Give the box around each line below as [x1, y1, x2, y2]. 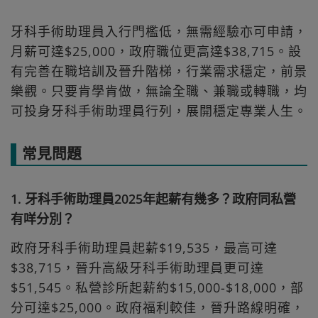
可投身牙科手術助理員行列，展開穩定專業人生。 [11, 102, 307, 120]
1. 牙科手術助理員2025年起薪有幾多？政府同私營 [11, 190, 296, 208]
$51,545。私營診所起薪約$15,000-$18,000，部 [11, 279, 304, 297]
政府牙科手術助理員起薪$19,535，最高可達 [11, 239, 278, 257]
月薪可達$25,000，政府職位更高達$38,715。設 [11, 43, 302, 60]
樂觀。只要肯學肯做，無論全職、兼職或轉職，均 [11, 82, 307, 100]
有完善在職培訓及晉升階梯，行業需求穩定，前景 [11, 62, 307, 80]
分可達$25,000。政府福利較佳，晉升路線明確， [11, 299, 305, 317]
